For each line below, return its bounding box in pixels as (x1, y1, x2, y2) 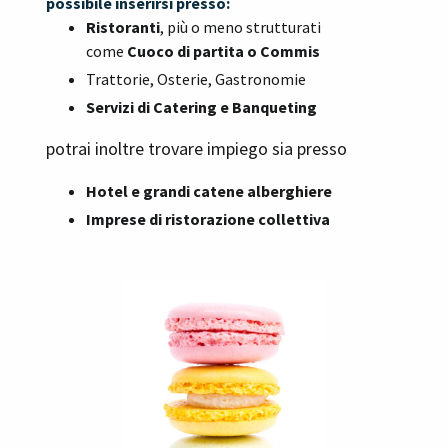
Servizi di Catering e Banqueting (86, 97, 317, 118)
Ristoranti (86, 17, 160, 38)
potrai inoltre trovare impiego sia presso (46, 137, 347, 161)
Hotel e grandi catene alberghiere (86, 181, 332, 202)
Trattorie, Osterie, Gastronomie (86, 69, 306, 90)
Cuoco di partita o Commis (127, 41, 320, 62)
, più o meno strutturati (160, 17, 321, 38)
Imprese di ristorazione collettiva (86, 209, 333, 230)
